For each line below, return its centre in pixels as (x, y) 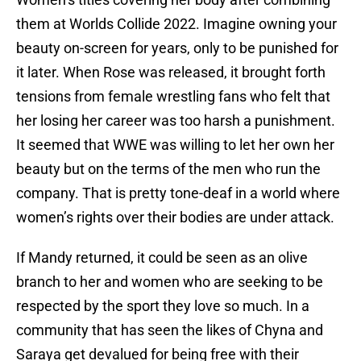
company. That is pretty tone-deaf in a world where (178, 193)
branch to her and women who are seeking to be (170, 282)
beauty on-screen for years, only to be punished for (177, 48)
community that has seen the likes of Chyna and (170, 330)
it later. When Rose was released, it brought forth (171, 73)
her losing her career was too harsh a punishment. (176, 121)
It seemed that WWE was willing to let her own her (175, 145)
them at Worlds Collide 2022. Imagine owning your (176, 24)
